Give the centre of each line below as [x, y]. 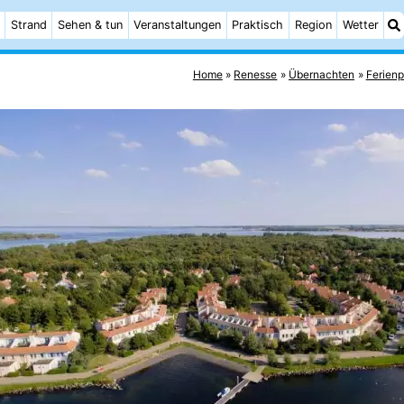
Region [313, 25]
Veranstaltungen [178, 25]
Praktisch [258, 25]
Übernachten [322, 74]
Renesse [256, 74]
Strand [28, 25]
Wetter [360, 25]
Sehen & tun [90, 25]
